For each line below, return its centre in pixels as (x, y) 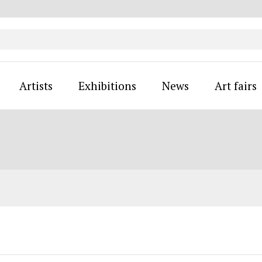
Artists (36, 86)
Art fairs (235, 86)
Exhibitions (107, 86)
